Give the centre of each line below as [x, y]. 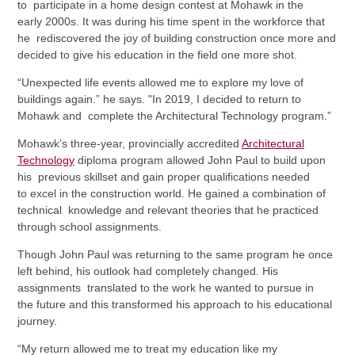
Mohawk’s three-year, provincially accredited [129, 144]
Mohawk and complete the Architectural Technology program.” [174, 116]
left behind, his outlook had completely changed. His [147, 271]
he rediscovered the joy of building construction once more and [176, 38]
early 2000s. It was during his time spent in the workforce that [171, 22]
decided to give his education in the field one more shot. [157, 55]
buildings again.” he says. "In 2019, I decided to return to [159, 99]
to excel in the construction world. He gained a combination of [171, 194]
